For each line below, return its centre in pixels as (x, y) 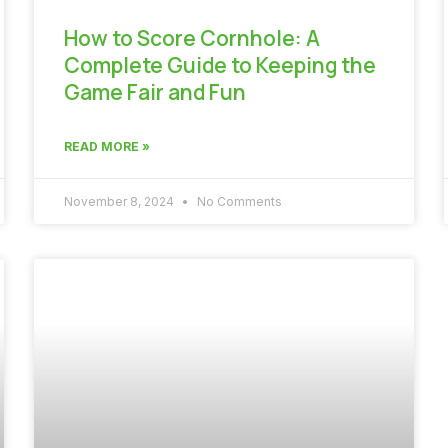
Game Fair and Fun (155, 91)
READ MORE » (107, 146)
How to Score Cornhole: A (192, 37)
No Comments (238, 201)
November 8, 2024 (120, 201)
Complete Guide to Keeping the (220, 64)
